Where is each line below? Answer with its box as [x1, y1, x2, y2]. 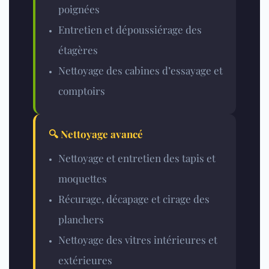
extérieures [58, 253, 112, 267]
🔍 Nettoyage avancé [49, 127, 143, 141]
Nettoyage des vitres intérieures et [58, 233, 217, 247]
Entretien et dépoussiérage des [58, 23, 202, 37]
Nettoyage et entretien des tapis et [58, 151, 216, 165]
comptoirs [58, 84, 105, 98]
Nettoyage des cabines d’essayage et [58, 64, 223, 77]
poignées [58, 2, 100, 16]
